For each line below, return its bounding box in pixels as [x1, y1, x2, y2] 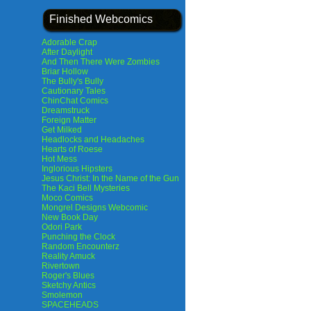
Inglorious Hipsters [42, 164, 112, 174]
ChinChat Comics [42, 96, 108, 106]
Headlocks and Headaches [42, 135, 144, 144]
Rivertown [42, 261, 80, 271]
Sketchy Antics [42, 280, 96, 290]
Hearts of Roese [42, 144, 103, 154]
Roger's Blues [42, 271, 94, 280]
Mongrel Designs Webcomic [42, 203, 148, 212]
